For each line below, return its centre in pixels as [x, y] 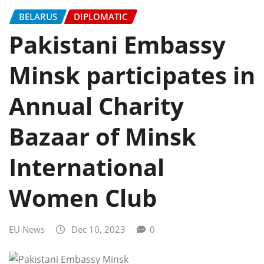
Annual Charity [96, 106]
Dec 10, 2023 [98, 230]
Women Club [83, 198]
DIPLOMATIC [101, 16]
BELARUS [38, 16]
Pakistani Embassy [117, 45]
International [87, 167]
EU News [27, 230]
